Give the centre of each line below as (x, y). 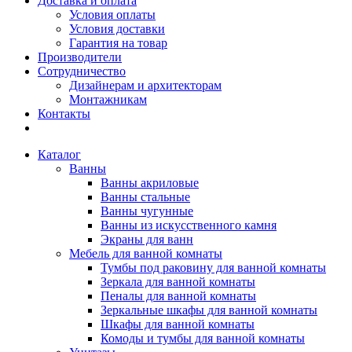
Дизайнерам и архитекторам (145, 85)
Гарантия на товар (118, 43)
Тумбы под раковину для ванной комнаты (213, 268)
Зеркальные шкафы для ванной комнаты (209, 310)
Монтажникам (108, 99)
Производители (80, 57)
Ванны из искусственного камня (189, 225)
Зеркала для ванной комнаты (178, 282)
